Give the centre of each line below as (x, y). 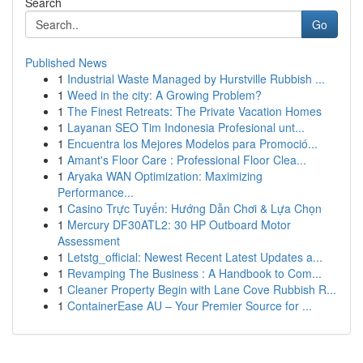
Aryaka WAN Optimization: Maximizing (165, 176)
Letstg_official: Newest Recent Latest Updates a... (195, 257)
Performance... (96, 192)
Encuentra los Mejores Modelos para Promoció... (192, 143)
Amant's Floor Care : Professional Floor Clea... (187, 160)
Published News (66, 62)
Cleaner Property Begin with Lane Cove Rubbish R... (202, 289)
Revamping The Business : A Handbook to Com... (194, 273)
